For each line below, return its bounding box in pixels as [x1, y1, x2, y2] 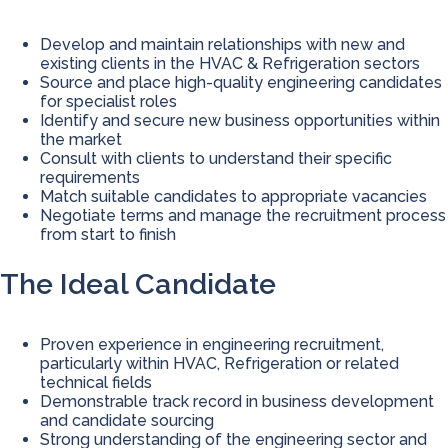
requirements [40, 167, 140, 187]
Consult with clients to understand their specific [40, 148, 392, 168]
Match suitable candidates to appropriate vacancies [40, 186, 427, 206]
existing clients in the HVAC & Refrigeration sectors [40, 53, 420, 73]
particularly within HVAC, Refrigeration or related [40, 354, 399, 374]
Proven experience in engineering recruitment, [40, 335, 384, 355]
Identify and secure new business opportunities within [40, 110, 440, 130]
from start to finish [40, 224, 176, 244]
